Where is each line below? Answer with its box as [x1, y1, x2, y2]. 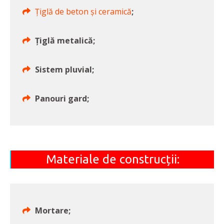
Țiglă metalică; [35, 35, 95, 46]
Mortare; [35, 205, 70, 216]
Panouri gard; [35, 93, 89, 104]
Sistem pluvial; [35, 64, 94, 75]
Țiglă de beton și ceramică [35, 6, 131, 17]
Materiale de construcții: [45, 152, 179, 166]
